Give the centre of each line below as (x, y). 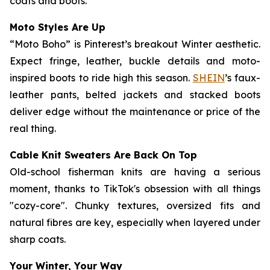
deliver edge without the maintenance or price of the (135, 111)
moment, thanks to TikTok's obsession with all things (135, 189)
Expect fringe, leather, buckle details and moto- (135, 61)
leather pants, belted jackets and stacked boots (135, 95)
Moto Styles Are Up (58, 27)
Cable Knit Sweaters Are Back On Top (103, 155)
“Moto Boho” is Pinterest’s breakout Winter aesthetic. (135, 44)
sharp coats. (38, 239)
